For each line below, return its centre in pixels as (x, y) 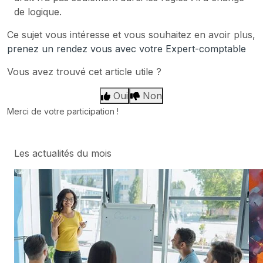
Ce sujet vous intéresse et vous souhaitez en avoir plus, (131, 34)
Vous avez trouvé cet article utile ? (84, 71)
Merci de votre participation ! (63, 111)
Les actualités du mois (63, 153)
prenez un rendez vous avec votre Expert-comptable (127, 48)
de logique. (38, 11)
